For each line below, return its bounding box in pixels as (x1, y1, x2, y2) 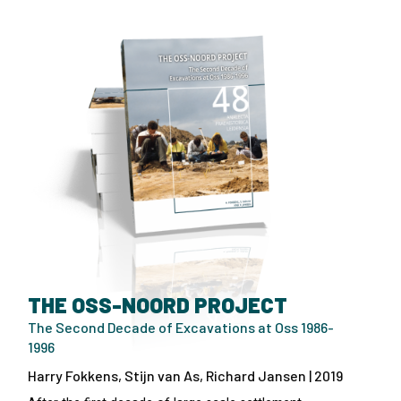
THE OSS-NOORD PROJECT (28, 291, 287, 318)
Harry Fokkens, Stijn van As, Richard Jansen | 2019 (28, 366, 343, 384)
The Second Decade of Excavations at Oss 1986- (28, 318, 334, 336)
